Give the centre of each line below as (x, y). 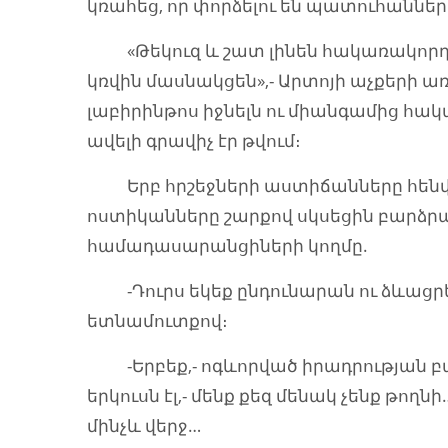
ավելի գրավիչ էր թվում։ (194, 140)
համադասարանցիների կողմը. (227, 245)
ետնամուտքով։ (157, 320)
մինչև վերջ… (144, 425)
